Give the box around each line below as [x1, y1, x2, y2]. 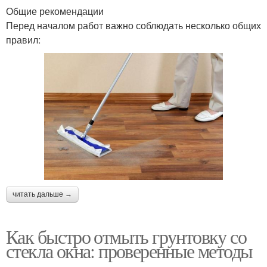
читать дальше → [13, 190, 72, 198]
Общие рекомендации [6, 4, 104, 18]
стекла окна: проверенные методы [6, 237, 253, 263]
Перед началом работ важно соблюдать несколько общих [6, 18, 261, 32]
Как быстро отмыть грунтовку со [6, 223, 246, 249]
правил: [6, 32, 41, 46]
